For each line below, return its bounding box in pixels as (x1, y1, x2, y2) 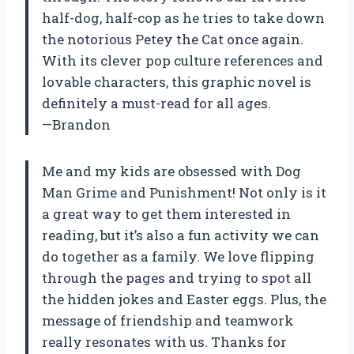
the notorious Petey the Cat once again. (42, 30, 303, 49)
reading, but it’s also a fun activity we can (42, 226, 319, 245)
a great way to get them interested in (42, 205, 291, 224)
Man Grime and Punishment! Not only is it (42, 183, 326, 202)
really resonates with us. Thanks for (42, 333, 287, 352)
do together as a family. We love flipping (42, 247, 314, 266)
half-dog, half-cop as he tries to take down (42, 9, 325, 28)
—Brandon (42, 115, 111, 134)
